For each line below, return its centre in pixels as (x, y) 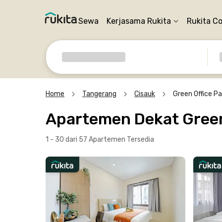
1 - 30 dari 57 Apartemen (86, 139)
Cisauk (145, 94)
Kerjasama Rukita (139, 21)
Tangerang (99, 94)
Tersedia (140, 139)
